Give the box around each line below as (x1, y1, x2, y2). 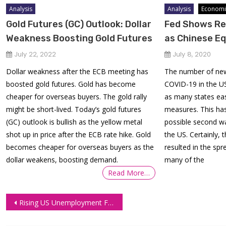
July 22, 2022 (15, 49, 56, 59)
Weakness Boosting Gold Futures (6, 32, 153, 44)
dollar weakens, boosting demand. (6, 154, 119, 164)
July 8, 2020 (173, 49, 211, 59)
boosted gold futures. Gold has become (6, 79, 136, 89)
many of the (164, 154, 205, 164)
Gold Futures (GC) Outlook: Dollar (6, 18, 152, 30)
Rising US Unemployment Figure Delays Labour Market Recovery (19, 197, 108, 207)
